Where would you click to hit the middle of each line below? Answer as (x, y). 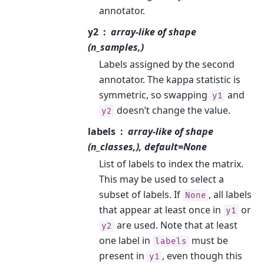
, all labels (230, 194)
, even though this (202, 256)
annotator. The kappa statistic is (170, 80)
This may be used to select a (162, 179)
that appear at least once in (161, 210)
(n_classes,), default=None (148, 147)
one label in (126, 240)
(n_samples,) (116, 47)
